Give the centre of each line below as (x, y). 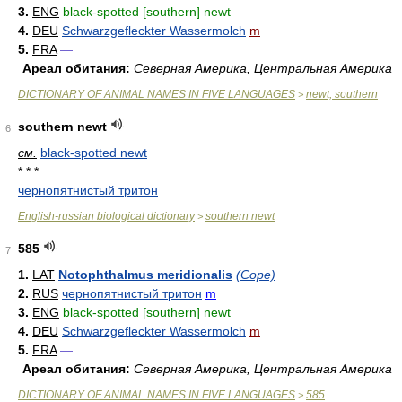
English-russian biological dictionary (106, 216)
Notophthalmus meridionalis (145, 275)
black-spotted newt (94, 153)
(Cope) (256, 275)
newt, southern (342, 94)
